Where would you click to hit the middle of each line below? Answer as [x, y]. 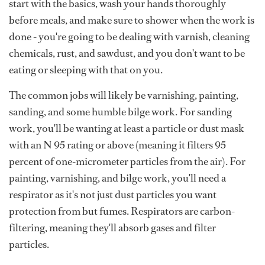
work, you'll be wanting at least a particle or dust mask [127, 129]
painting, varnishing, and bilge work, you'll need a [117, 178]
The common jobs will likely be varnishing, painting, [124, 96]
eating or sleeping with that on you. [86, 70]
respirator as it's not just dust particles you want [113, 195]
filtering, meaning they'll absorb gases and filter [112, 228]
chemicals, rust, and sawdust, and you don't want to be [127, 54]
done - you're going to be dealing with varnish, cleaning [129, 37]
